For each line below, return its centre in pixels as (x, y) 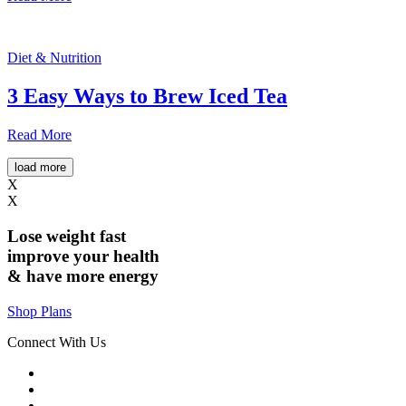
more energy (112, 275)
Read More (39, 135)
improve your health (83, 256)
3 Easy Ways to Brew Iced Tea (147, 97)
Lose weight (53, 236)
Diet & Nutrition (54, 58)
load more (40, 168)
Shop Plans (39, 311)
